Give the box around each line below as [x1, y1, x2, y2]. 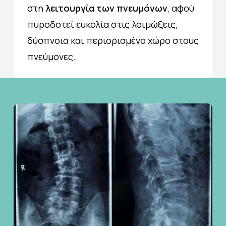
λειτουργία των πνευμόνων [45, 2, 167, 14]
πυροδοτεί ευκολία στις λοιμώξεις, [27, 18, 178, 30]
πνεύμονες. [27, 50, 76, 63]
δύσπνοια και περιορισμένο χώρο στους [27, 34, 199, 46]
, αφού [167, 2, 194, 14]
